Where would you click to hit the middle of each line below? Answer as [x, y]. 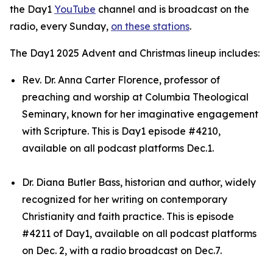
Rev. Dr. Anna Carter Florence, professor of [121, 80]
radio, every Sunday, [60, 27]
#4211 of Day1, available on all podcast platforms [139, 234]
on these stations [150, 27]
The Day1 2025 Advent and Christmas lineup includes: [135, 53]
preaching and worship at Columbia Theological [135, 97]
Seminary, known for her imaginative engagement [140, 114]
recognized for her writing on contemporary [125, 200]
